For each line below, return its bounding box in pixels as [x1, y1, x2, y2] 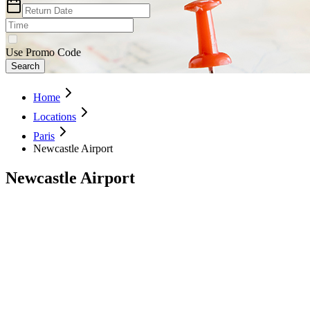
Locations [33, 110, 76, 122]
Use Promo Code [6, 46, 81, 58]
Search [11, 60, 39, 71]
